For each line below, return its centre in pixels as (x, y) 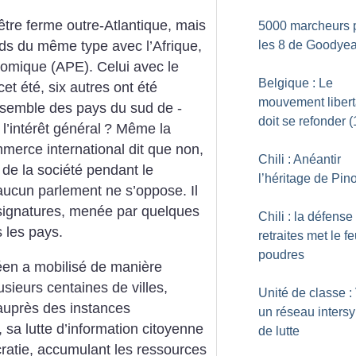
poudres (281, 255)
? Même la (137, 129)
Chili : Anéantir (300, 159)
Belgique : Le (296, 83)
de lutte (279, 331)
